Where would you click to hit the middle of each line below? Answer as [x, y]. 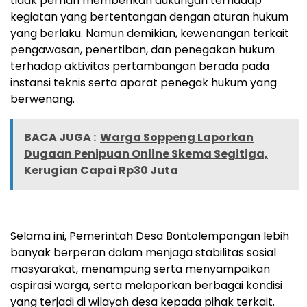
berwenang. [42, 99]
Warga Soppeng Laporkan [177, 138]
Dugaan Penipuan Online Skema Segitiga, [146, 154]
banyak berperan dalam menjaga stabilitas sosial [143, 253]
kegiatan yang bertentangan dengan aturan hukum [149, 17]
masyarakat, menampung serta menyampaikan [140, 269]
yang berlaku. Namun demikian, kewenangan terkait [150, 34]
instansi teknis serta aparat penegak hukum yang [144, 83]
